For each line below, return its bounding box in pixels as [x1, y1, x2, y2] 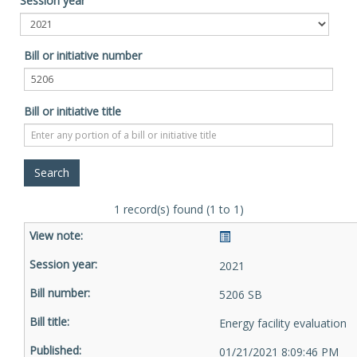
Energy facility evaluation [219, 316, 347, 331]
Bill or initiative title [24, 104, 121, 119]
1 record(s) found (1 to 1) [113, 202, 244, 217]
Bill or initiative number [24, 48, 142, 63]
